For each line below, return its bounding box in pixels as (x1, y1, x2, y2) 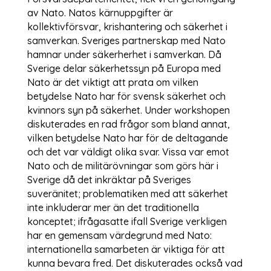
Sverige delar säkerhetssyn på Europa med (27, 62, 221, 74)
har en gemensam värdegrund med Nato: (27, 229, 212, 241)
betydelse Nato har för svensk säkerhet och (27, 90, 226, 102)
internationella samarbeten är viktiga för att (27, 243, 225, 255)
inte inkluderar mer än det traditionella (27, 201, 199, 214)
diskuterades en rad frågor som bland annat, (27, 117, 230, 130)
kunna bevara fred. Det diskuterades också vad (27, 256, 243, 269)
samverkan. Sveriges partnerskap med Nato (27, 34, 226, 47)
